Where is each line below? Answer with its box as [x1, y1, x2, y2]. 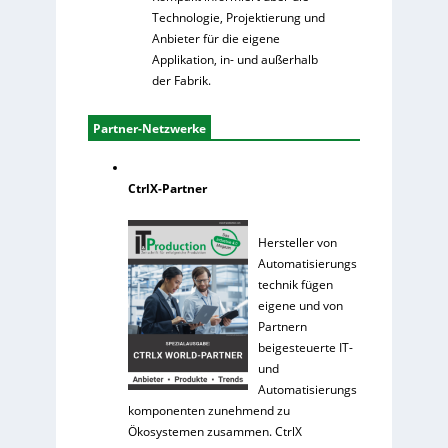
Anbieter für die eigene [151, 29, 280, 47]
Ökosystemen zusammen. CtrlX [127, 422, 302, 440]
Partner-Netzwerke [92, 119, 206, 137]
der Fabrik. [151, 71, 211, 89]
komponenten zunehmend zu [127, 401, 290, 419]
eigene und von [257, 296, 343, 314]
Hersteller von [257, 233, 337, 251]
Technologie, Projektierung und [151, 8, 325, 26]
